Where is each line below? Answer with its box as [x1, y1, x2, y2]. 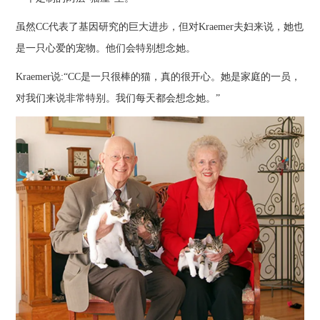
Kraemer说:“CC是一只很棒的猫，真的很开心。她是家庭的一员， [16, 71, 301, 82]
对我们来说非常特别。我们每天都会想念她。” [16, 92, 221, 104]
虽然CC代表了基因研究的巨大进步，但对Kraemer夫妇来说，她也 [16, 21, 304, 32]
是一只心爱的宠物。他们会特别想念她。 [16, 42, 196, 54]
